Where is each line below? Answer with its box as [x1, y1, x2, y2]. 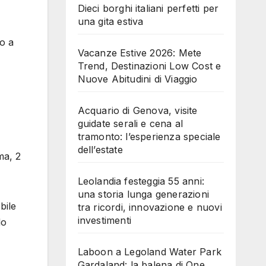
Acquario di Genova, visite [77, 104, 198, 116]
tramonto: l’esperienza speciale [77, 130, 221, 142]
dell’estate [77, 143, 123, 156]
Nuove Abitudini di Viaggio [77, 72, 198, 85]
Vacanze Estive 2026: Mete [77, 46, 202, 59]
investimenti [77, 214, 131, 226]
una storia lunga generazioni [77, 188, 210, 200]
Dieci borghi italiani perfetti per [77, 2, 219, 14]
